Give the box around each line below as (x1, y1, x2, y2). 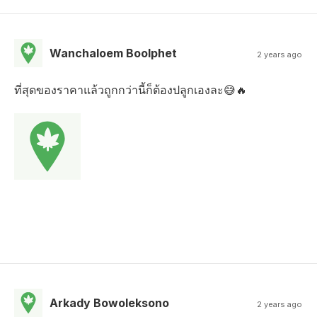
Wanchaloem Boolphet (50, 46, 177, 60)
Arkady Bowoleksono (50, 296, 169, 310)
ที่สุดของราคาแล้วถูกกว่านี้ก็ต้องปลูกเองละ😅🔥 (14, 83, 247, 97)
